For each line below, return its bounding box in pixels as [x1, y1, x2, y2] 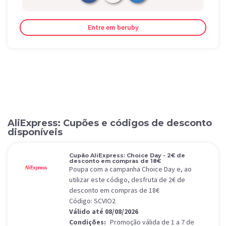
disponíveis [8, 127, 63, 138]
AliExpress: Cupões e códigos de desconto [8, 118, 212, 129]
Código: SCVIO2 [69, 196, 116, 205]
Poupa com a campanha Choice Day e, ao [69, 164, 192, 174]
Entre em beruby [87, 23, 139, 32]
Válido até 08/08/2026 [69, 207, 138, 216]
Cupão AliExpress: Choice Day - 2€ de [69, 152, 185, 159]
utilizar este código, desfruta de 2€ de [69, 175, 185, 184]
